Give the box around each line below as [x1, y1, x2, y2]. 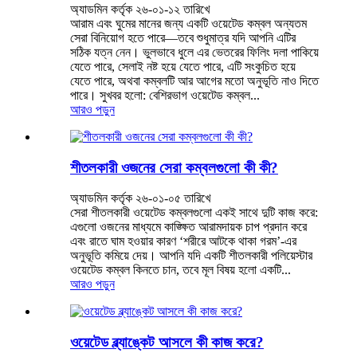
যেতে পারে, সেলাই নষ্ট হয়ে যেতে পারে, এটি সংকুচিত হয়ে [70, 59, 296, 73]
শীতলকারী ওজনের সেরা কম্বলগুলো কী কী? [70, 159, 278, 176]
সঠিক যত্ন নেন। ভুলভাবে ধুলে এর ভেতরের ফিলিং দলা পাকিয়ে [70, 45, 319, 59]
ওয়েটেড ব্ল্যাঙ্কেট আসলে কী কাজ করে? [70, 334, 264, 351]
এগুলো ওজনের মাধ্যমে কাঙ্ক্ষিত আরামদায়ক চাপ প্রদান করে [70, 220, 307, 234]
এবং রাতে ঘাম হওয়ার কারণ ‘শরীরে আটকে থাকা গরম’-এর [70, 234, 296, 249]
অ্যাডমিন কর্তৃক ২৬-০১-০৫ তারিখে [70, 191, 210, 206]
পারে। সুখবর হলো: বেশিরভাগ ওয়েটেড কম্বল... [70, 88, 260, 102]
